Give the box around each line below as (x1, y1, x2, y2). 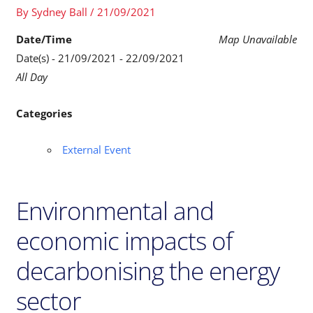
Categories (16, 105, 73, 120)
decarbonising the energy (16, 254, 280, 287)
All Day (16, 69, 48, 84)
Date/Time (16, 31, 73, 46)
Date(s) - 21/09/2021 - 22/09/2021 (16, 50, 185, 65)
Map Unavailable (218, 31, 297, 46)
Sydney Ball (31, 4, 91, 19)
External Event (62, 142, 131, 156)
